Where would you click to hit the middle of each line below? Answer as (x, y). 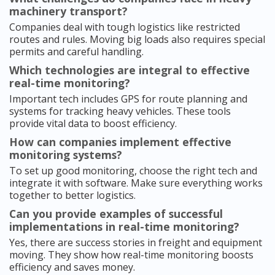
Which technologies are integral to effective (130, 70)
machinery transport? (68, 11)
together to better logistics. (72, 196)
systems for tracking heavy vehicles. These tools (120, 111)
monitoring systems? (66, 155)
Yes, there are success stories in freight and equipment (136, 243)
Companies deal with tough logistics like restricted (125, 27)
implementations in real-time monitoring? (124, 227)
